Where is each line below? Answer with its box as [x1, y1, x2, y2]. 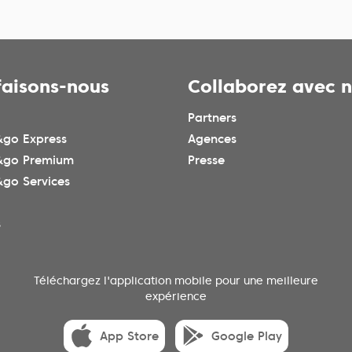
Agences [188, 132, 236, 147]
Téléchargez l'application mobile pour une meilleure [34, 274, 318, 288]
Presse [188, 153, 225, 168]
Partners [188, 111, 236, 126]
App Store [100, 329, 159, 344]
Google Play [211, 329, 282, 344]
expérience [145, 290, 207, 303]
